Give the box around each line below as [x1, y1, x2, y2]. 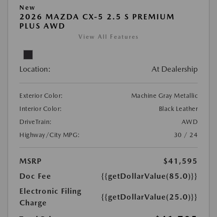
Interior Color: [19, 105, 62, 112]
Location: [19, 64, 51, 74]
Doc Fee [19, 171, 51, 181]
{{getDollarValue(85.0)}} [101, 171, 198, 181]
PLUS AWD [19, 21, 65, 31]
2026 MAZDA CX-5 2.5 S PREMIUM [19, 12, 175, 21]
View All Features [78, 33, 139, 40]
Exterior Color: [19, 92, 63, 99]
